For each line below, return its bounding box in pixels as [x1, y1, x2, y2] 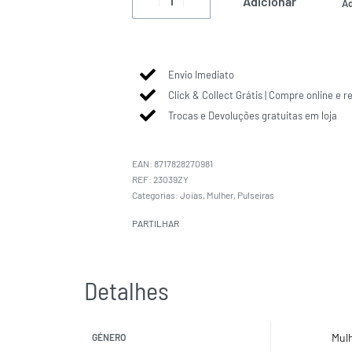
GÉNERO [91, 332, 126, 343]
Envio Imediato [168, 68, 235, 82]
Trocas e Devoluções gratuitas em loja [168, 109, 338, 123]
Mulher [207, 189, 234, 201]
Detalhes [83, 275, 169, 306]
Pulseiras [237, 189, 275, 201]
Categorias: [132, 189, 181, 201]
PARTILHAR [132, 218, 180, 229]
